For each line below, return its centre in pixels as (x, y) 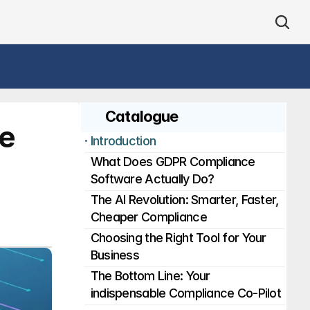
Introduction (123, 141)
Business (115, 255)
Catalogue (142, 116)
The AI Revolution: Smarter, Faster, (184, 200)
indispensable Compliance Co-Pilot (185, 293)
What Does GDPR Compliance (173, 162)
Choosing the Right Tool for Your (178, 238)
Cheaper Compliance (148, 217)
